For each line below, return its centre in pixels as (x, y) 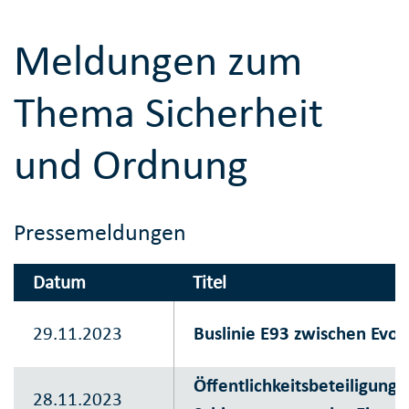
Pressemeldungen (100, 231)
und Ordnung (131, 164)
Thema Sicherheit (168, 112)
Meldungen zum (158, 60)
